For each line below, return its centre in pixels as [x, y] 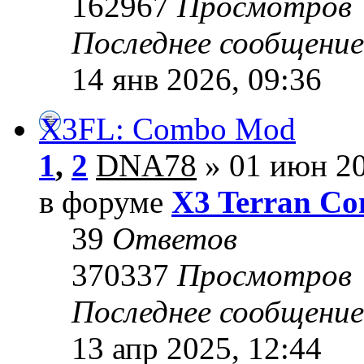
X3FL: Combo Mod [167, 129]
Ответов [175, 239]
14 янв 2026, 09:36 [197, 80]
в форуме [105, 202]
